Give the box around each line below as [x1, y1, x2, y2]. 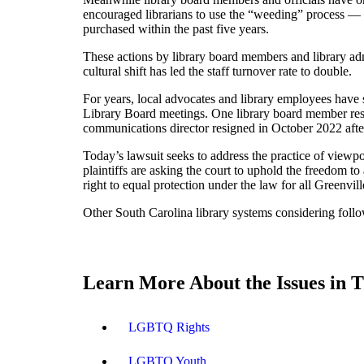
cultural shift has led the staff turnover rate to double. [83, 63, 352, 78]
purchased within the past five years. [83, 21, 269, 36]
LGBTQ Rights [128, 319, 210, 334]
